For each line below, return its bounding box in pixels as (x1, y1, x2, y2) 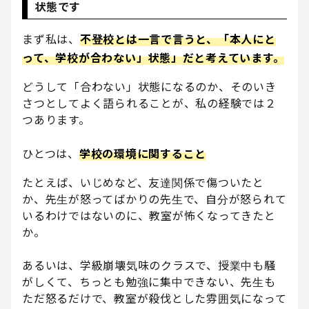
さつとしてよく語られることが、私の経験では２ (22, 97, 277, 111)
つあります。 (22, 113, 90, 128)
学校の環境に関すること (79, 147, 206, 161)
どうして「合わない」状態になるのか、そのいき (22, 80, 277, 94)
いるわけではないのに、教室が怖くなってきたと (22, 209, 276, 223)
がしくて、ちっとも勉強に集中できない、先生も (22, 275, 276, 290)
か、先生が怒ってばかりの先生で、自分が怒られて (22, 192, 287, 207)
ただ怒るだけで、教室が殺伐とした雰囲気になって (22, 292, 287, 306)
